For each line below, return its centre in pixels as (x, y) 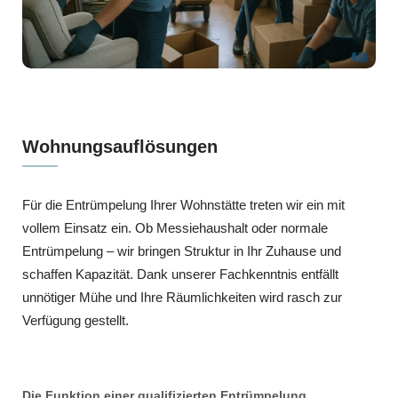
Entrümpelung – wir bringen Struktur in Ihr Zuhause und (182, 251)
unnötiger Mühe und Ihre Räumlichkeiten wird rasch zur (182, 297)
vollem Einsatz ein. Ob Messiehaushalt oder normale (175, 227)
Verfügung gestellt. (76, 320)
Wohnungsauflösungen (120, 146)
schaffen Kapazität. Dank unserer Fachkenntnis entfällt (180, 274)
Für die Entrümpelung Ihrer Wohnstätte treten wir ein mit (183, 204)
